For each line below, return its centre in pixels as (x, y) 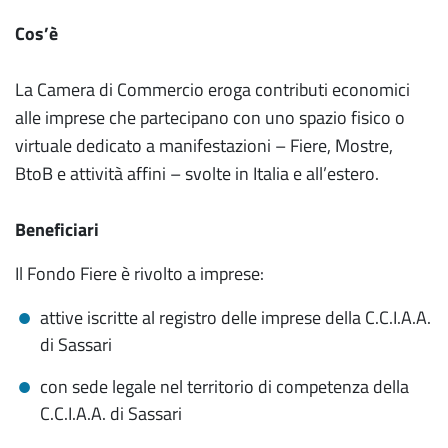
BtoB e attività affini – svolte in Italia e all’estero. (197, 173)
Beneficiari (57, 229)
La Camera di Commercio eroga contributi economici (212, 89)
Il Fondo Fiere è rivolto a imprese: (139, 273)
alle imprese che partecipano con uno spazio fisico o (210, 117)
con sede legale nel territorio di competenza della (224, 386)
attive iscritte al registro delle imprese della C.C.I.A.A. (235, 317)
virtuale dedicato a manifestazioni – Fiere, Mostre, (204, 145)
